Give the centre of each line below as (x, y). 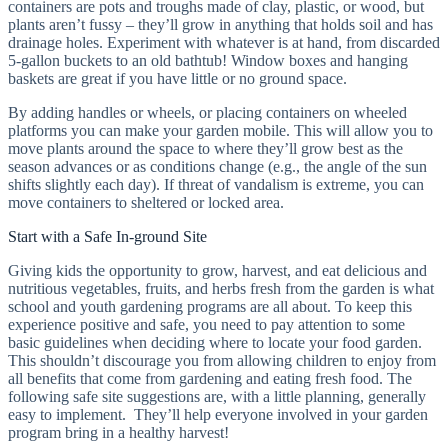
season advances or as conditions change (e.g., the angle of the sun (217, 166)
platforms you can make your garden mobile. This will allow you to (220, 130)
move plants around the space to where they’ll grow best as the (205, 148)
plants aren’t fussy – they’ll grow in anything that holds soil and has (220, 24)
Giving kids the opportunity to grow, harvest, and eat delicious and (217, 270)
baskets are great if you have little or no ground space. (177, 78)
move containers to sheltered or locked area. (146, 202)
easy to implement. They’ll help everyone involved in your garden (218, 414)
